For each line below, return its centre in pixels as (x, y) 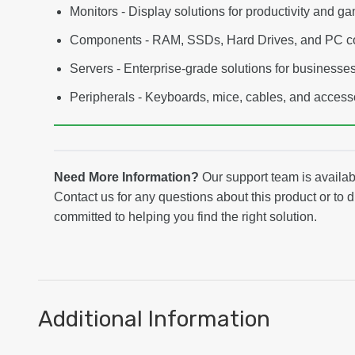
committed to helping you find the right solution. (185, 217)
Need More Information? (126, 177)
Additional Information (154, 319)
